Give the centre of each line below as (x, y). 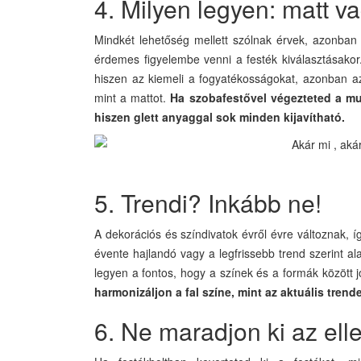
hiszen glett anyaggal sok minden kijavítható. (220, 117)
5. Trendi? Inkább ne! (208, 203)
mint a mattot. (131, 98)
